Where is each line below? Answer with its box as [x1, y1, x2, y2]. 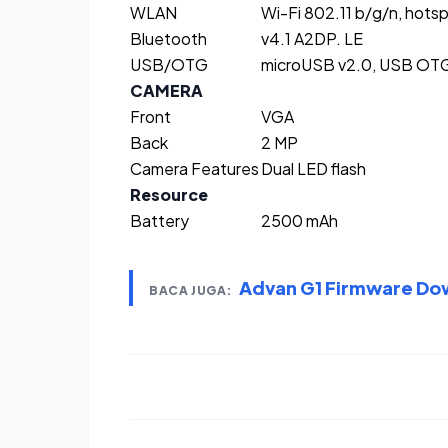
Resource [130, 184, 208, 206]
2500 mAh [261, 210, 338, 232]
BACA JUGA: [149, 283, 232, 299]
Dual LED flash [261, 158, 366, 180]
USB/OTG [130, 54, 208, 76]
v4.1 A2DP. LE [261, 28, 363, 50]
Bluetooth [130, 28, 207, 50]
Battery [130, 210, 189, 232]
